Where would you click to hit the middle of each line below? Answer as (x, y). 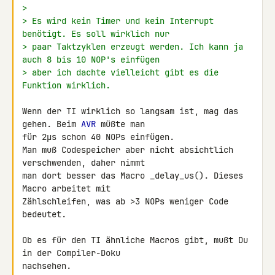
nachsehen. (47, 266)
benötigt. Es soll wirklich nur (96, 34)
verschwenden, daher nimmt (86, 163)
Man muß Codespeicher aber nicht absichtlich (128, 150)
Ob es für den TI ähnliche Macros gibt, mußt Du (135, 240)
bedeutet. (44, 214)
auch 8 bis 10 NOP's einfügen (91, 60)
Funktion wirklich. (66, 85)
